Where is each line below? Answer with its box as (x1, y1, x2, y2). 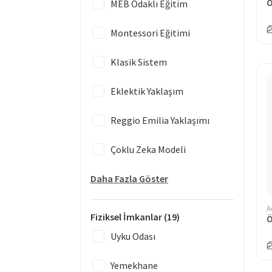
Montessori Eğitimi (110, 27, 190, 39)
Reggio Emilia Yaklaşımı (110, 114, 209, 126)
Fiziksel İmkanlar (90, 211, 164, 223)
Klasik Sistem (110, 56, 167, 68)
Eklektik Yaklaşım (110, 85, 183, 97)
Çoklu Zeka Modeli (110, 143, 186, 155)
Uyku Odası (110, 230, 155, 242)
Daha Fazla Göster (90, 172, 168, 185)
